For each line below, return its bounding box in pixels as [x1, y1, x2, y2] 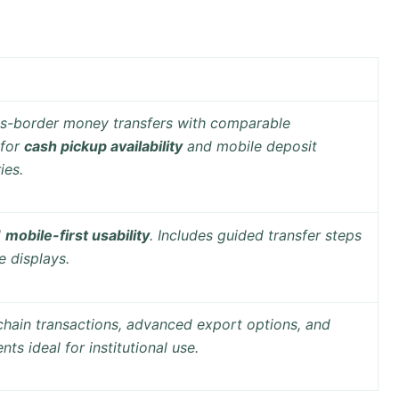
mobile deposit [216, 137, 317, 156]
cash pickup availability [24, 137, 183, 156]
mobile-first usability [5, 226, 150, 245]
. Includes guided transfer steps [150, 226, 362, 245]
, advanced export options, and [118, 315, 330, 334]
